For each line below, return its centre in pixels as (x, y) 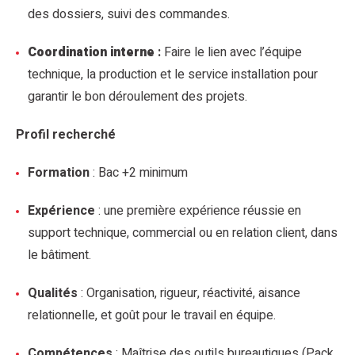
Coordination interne (91, 52)
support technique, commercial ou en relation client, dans (183, 233)
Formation (59, 173)
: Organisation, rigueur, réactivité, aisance (189, 293)
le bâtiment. (59, 255)
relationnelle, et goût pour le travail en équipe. (152, 315)
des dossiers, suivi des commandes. (129, 14)
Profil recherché (66, 135)
